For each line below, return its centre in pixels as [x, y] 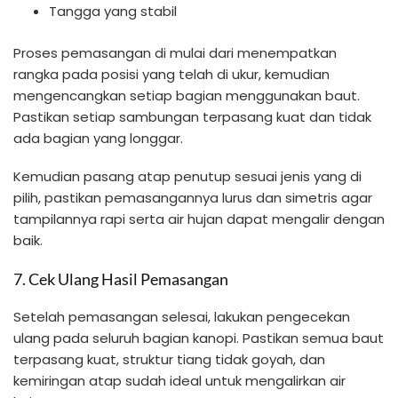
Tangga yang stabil [113, 12]
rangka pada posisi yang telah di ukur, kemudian [171, 74]
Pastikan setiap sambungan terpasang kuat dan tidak [192, 116]
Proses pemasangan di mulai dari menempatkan [175, 52]
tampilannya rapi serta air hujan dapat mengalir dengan [199, 219]
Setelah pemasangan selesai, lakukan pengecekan [182, 317]
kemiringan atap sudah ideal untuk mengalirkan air [179, 381]
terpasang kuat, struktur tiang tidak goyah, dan [169, 360]
